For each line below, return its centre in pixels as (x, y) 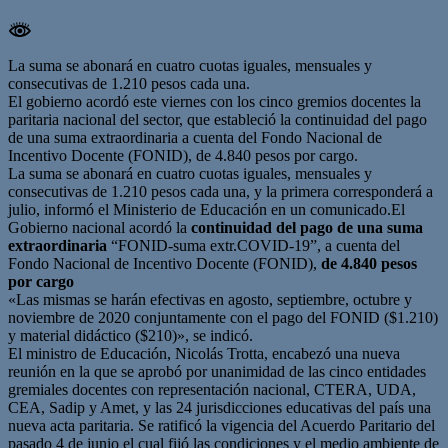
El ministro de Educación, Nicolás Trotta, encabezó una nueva (204, 353)
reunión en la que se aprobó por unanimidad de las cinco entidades (217, 371)
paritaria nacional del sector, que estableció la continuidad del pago (217, 119)
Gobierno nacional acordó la (99, 227)
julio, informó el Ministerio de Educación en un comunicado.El (206, 209)
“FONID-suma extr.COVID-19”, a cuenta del (255, 245)
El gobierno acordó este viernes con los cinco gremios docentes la (214, 101)
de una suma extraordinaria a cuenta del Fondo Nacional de (195, 137)
